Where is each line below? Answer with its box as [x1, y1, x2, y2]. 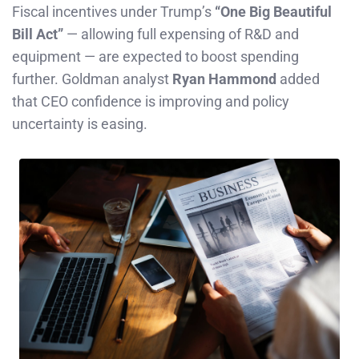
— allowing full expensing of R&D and [63, 26, 299, 43]
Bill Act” [12, 26, 63, 43]
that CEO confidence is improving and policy [12, 93, 289, 111]
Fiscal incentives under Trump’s [12, 3, 215, 21]
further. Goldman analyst [12, 71, 172, 88]
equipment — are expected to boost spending [12, 48, 299, 66]
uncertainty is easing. [12, 115, 147, 133]
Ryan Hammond [172, 71, 276, 88]
